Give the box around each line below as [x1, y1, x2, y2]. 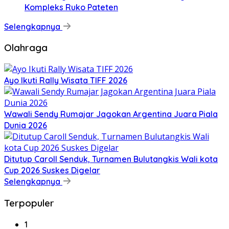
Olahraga [4, 41, 48, 54]
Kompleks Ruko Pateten [25, 2, 118, 12]
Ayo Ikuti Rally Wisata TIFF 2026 [4, 75, 127, 86]
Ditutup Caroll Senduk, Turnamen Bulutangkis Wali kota [4, 154, 218, 165]
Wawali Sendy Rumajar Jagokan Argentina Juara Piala [4, 109, 218, 120]
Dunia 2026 [4, 120, 47, 131]
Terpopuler [4, 196, 54, 209]
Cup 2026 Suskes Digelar [4, 165, 100, 176]
